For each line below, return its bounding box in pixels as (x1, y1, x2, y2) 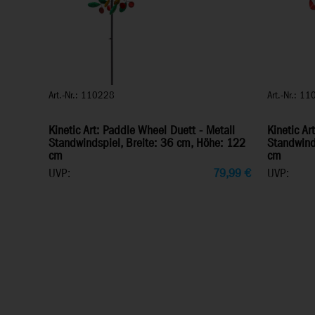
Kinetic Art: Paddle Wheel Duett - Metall (49, 123, 235, 139)
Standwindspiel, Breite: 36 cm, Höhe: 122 (49, 136, 245, 152)
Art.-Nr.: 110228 (49, 89, 115, 103)
